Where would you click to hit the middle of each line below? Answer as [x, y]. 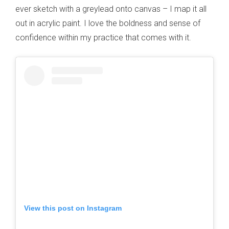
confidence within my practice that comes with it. [103, 37]
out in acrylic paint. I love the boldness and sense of [108, 23]
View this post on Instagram [73, 208]
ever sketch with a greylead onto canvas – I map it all [111, 9]
